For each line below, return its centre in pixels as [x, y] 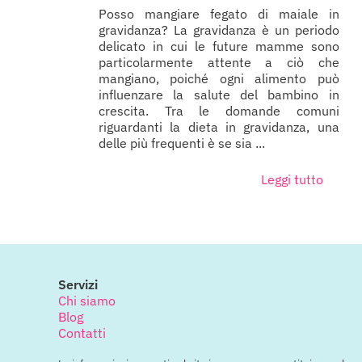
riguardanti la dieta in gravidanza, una [219, 127]
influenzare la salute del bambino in [219, 95]
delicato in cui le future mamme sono [219, 46]
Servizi [78, 285]
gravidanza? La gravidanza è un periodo [219, 30]
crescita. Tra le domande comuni [219, 111]
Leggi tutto [292, 180]
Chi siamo [87, 301]
